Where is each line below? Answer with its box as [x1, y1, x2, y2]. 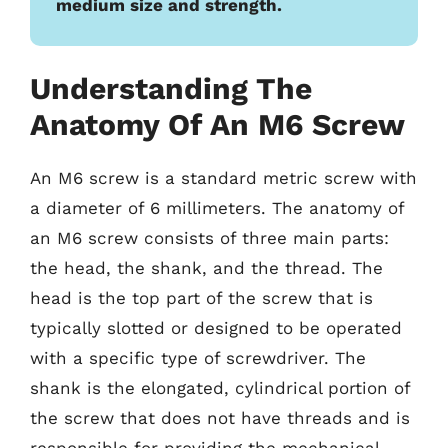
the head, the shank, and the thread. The [30, 258, 383, 278]
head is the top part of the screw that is [30, 288, 373, 308]
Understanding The [30, 71, 312, 106]
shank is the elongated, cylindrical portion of [30, 378, 410, 398]
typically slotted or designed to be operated [30, 318, 402, 338]
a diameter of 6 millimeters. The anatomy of [30, 198, 404, 218]
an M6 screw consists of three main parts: [30, 228, 389, 248]
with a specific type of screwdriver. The [30, 348, 366, 368]
